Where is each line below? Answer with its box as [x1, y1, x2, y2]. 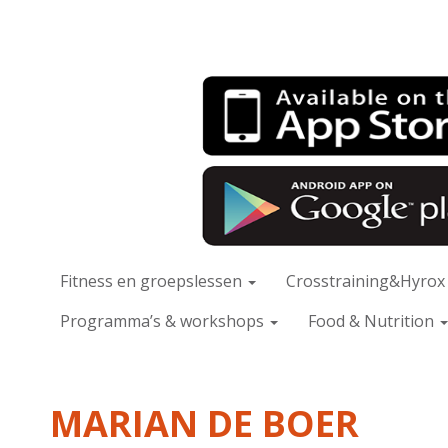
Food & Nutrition [308, 310, 438, 333]
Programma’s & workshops [60, 310, 268, 333]
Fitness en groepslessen [60, 270, 246, 293]
